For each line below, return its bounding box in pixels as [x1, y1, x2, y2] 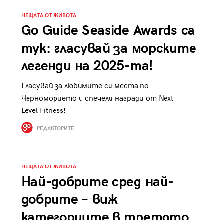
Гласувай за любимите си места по [21, 81, 149, 91]
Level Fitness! [21, 106, 66, 115]
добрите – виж [21, 192, 118, 208]
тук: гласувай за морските [21, 40, 196, 56]
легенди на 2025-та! [21, 57, 153, 74]
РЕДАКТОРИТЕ [35, 125, 74, 132]
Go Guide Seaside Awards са [21, 22, 195, 39]
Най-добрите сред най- [21, 174, 174, 191]
